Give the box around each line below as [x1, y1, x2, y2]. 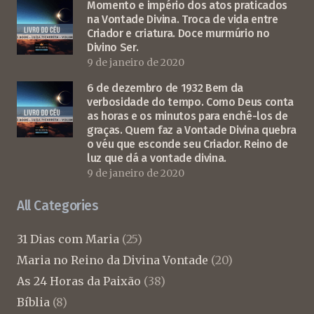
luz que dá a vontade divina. [87, 151, 227, 165]
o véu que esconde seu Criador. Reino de [87, 137, 288, 151]
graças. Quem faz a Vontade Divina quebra [87, 123, 296, 137]
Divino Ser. [87, 40, 139, 54]
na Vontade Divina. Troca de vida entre [87, 12, 278, 26]
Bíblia [17, 294, 50, 309]
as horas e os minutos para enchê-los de [87, 109, 288, 123]
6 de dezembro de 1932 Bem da [87, 81, 244, 95]
